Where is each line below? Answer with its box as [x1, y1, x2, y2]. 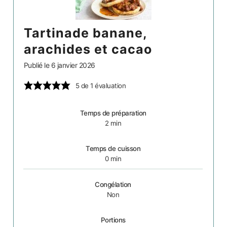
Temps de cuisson [86, 144, 140, 153]
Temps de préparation [80, 108, 146, 117]
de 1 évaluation [79, 81, 126, 90]
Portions [100, 215, 126, 224]
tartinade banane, [23, 25, 32, 41]
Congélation [95, 180, 131, 188]
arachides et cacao [23, 41, 152, 57]
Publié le [23, 60, 51, 69]
